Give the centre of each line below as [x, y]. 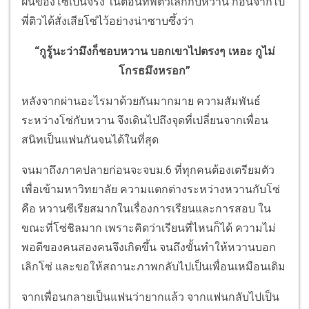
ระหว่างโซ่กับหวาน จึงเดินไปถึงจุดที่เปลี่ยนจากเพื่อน [145, 121]
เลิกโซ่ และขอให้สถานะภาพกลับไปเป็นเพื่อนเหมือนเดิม [153, 267]
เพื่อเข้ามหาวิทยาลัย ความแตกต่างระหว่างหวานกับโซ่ [151, 190]
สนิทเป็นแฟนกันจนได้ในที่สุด [90, 140]
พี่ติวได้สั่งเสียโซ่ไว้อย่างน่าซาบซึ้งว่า [108, 21]
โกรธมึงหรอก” [154, 71]
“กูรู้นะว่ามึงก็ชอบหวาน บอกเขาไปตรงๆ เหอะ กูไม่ [154, 52]
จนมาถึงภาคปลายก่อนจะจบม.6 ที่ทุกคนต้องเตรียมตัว [148, 170]
